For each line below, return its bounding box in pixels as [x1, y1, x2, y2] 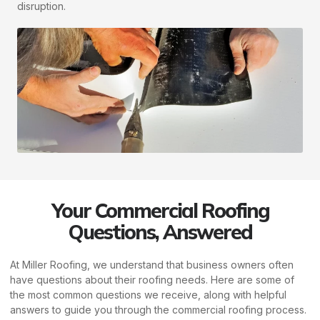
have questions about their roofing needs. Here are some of [10, 274, 294, 286]
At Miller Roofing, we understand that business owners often [10, 259, 294, 271]
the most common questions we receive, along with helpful [10, 289, 286, 301]
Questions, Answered [68, 219, 252, 245]
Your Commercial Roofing [51, 198, 269, 224]
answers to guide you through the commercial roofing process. [10, 304, 306, 316]
